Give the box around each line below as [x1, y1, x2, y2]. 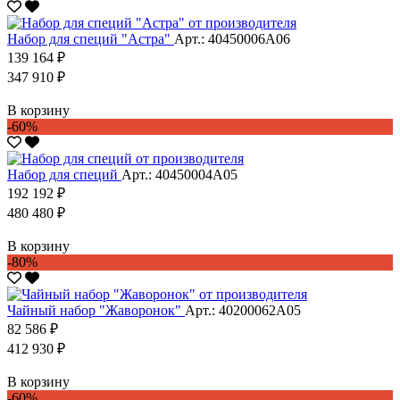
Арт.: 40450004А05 [121, 166, 237, 182]
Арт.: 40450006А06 [174, 30, 290, 46]
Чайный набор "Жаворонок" [7, 302, 185, 318]
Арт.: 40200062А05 [185, 302, 301, 318]
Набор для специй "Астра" [7, 30, 174, 46]
